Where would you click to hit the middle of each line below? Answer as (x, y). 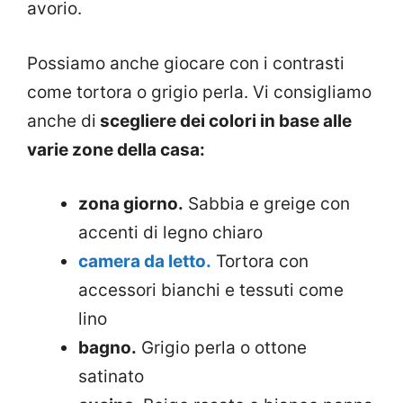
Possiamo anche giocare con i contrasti (186, 63)
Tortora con (260, 262)
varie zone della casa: (116, 149)
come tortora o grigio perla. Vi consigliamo (199, 92)
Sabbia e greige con (267, 204)
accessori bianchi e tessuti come (211, 291)
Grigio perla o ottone (222, 348)
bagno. (107, 348)
